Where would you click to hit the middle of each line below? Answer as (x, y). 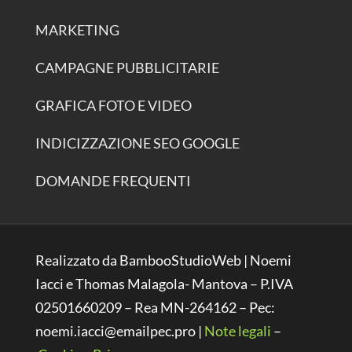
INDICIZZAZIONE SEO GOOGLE (137, 143)
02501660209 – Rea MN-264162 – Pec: (155, 307)
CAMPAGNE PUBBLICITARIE (127, 68)
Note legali (237, 330)
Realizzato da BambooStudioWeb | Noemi (163, 260)
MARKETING (77, 30)
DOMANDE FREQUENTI (113, 181)
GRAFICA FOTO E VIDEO (113, 106)
